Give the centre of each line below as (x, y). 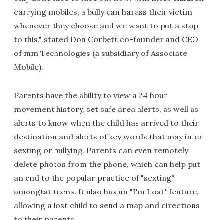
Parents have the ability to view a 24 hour (91, 95)
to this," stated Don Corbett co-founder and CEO (106, 39)
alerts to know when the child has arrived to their (106, 123)
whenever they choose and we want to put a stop (106, 26)
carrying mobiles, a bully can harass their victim (103, 12)
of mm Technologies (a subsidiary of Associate (100, 53)
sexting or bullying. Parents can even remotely (101, 150)
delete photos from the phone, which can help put (107, 164)
